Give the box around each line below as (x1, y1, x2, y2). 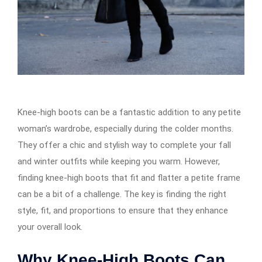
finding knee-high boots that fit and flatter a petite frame (18, 172, 240, 183)
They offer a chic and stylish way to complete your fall (18, 139, 231, 150)
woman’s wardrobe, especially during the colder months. (18, 123, 233, 134)
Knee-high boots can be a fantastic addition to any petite (18, 106, 241, 118)
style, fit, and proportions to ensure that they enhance (18, 205, 228, 216)
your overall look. (18, 221, 82, 232)
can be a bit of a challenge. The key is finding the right (18, 188, 226, 199)
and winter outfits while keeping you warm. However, (18, 156, 220, 167)
